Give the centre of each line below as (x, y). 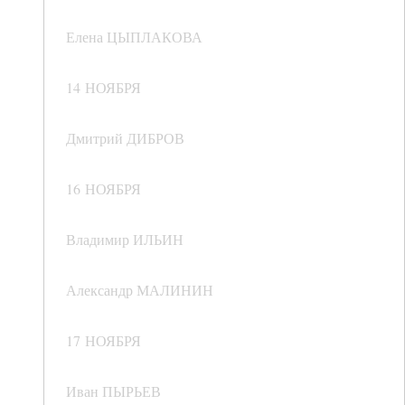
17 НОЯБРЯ (104, 341)
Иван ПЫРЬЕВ (113, 391)
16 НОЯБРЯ (104, 189)
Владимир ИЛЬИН (125, 240)
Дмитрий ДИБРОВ (125, 138)
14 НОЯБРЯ (104, 88)
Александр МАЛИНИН (140, 290)
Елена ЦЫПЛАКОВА (134, 37)
